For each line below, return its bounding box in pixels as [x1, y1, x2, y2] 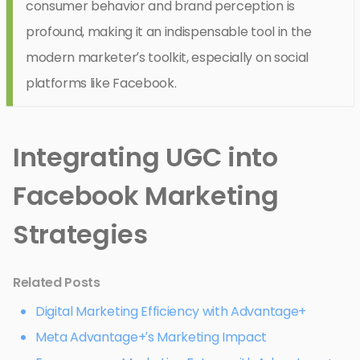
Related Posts [13, 272, 100, 292]
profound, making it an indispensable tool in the [26, 22, 312, 41]
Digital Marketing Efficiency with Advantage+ [35, 301, 306, 321]
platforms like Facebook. [26, 73, 177, 92]
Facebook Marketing [13, 177, 279, 214]
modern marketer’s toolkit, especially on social [26, 47, 309, 67]
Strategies [13, 215, 148, 252]
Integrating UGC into [13, 138, 278, 175]
